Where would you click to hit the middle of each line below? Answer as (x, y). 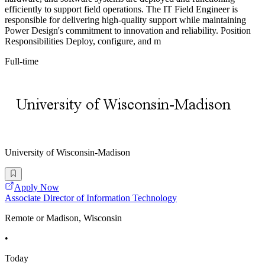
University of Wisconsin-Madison (67, 153)
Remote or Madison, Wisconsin (63, 218)
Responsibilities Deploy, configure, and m (83, 41)
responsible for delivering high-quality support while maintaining (125, 20)
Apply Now (37, 187)
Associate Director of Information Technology (91, 198)
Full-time (22, 62)
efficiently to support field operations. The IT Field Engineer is (121, 9)
